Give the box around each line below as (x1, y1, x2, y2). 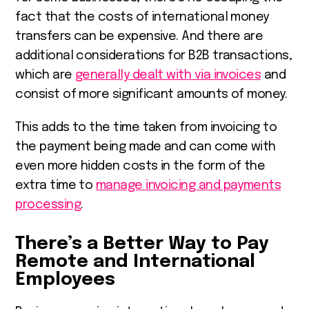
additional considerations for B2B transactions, (15, 49, 292, 62)
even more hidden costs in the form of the (15, 159, 266, 172)
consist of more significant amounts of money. (15, 88, 290, 101)
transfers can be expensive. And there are (15, 30, 263, 43)
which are (15, 68, 76, 81)
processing (15, 198, 81, 211)
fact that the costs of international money (15, 10, 269, 23)
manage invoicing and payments (95, 179, 281, 192)
